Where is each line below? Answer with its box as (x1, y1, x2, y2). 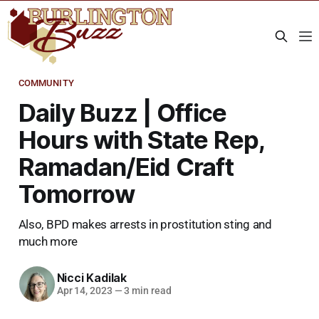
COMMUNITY (18, 77, 74, 88)
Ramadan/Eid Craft (18, 151, 234, 182)
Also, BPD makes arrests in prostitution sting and (18, 216, 272, 231)
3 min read (122, 285, 172, 297)
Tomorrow (18, 178, 135, 209)
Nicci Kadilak (56, 271, 127, 286)
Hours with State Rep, (18, 124, 265, 155)
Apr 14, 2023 (56, 285, 113, 297)
